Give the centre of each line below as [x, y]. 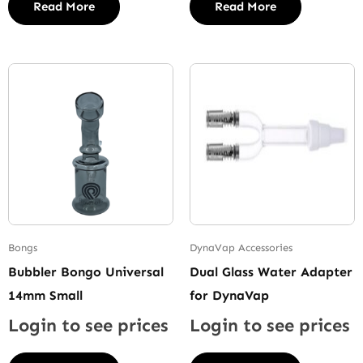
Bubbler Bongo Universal [86, 271]
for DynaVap [229, 295]
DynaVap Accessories [241, 248]
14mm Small [45, 295]
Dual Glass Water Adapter [271, 271]
